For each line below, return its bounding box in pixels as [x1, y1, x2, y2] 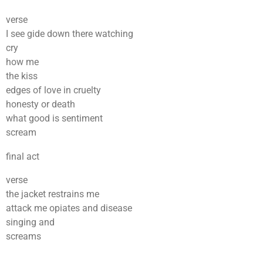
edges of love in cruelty [6, 85, 101, 96]
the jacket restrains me [6, 188, 99, 200]
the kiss [6, 70, 38, 82]
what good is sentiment [6, 113, 103, 124]
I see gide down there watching [6, 28, 133, 40]
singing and [6, 216, 55, 228]
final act [6, 150, 39, 162]
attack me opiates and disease [6, 202, 132, 214]
